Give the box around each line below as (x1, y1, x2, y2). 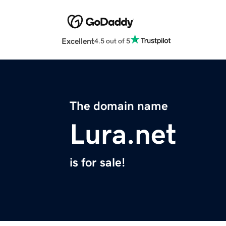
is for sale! (70, 156, 125, 169)
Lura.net (70, 120, 177, 149)
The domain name (70, 100, 168, 112)
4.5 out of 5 (94, 37, 130, 44)
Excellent (62, 37, 94, 45)
